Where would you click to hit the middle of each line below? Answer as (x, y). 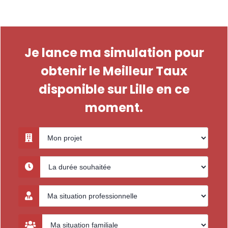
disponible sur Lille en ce (114, 89)
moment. (114, 108)
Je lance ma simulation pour (114, 53)
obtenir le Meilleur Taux (114, 71)
